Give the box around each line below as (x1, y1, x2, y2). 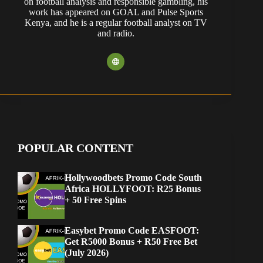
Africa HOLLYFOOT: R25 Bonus (65, 183, 201, 194)
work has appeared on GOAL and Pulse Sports (28, 6, 203, 17)
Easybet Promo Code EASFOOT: (65, 225, 199, 235)
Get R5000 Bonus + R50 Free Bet (65, 236, 197, 247)
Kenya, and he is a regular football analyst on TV (24, 17, 207, 28)
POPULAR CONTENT (18, 141, 133, 154)
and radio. (97, 28, 134, 38)
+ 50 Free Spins (65, 194, 126, 205)
